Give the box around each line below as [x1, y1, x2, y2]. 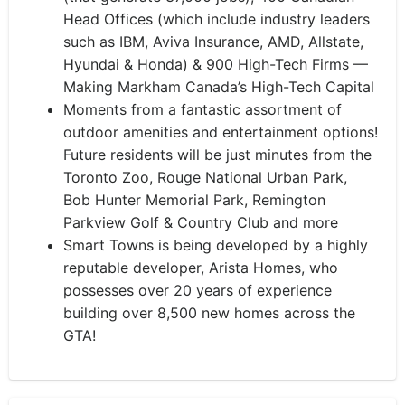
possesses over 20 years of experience [63, 281, 332, 299]
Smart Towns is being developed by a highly [63, 236, 368, 254]
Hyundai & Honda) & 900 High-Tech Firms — [63, 55, 368, 73]
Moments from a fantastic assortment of [63, 100, 342, 118]
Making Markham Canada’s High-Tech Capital [63, 78, 374, 96]
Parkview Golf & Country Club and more [63, 213, 338, 231]
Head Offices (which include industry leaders [63, 10, 370, 28]
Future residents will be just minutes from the [63, 146, 372, 164]
